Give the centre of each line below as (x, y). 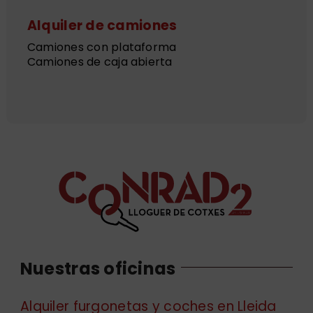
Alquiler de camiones (102, 26)
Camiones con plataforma (102, 48)
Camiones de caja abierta (100, 62)
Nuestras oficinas (98, 269)
